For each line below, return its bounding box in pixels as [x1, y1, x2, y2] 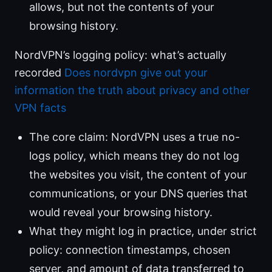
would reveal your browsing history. [29, 206, 212, 219]
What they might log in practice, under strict [29, 225, 257, 238]
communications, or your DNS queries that [29, 187, 248, 200]
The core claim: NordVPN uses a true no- [29, 131, 240, 144]
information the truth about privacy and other [15, 84, 250, 97]
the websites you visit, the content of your [29, 168, 247, 182]
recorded [15, 66, 64, 80]
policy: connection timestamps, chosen [29, 243, 231, 257]
